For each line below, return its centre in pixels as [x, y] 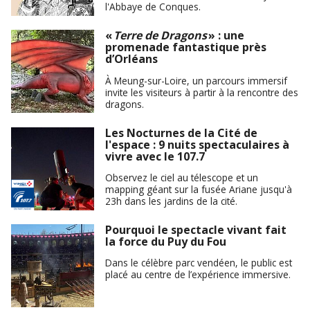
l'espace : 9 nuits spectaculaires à [197, 144]
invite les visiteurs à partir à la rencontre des [202, 92]
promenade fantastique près [186, 47]
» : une [226, 36]
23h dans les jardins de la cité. [171, 201]
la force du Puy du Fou [166, 241]
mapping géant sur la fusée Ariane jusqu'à [199, 190]
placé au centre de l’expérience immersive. [198, 275]
